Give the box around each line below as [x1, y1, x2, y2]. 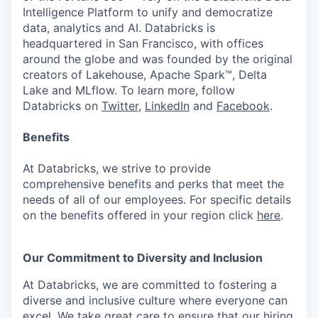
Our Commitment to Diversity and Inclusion [23, 251, 263, 265]
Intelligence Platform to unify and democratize [23, 5, 273, 19]
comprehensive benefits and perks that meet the [23, 177, 284, 191]
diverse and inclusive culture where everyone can [23, 293, 287, 307]
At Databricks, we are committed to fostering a [23, 278, 277, 292]
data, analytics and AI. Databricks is [23, 21, 215, 35]
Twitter [102, 99, 138, 113]
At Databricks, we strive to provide [23, 161, 211, 175]
